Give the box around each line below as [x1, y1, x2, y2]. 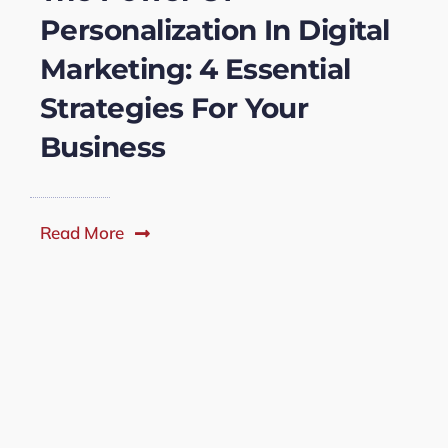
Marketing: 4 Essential [39, 52, 351, 87]
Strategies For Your [39, 91, 309, 126]
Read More [39, 222, 124, 244]
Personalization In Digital [39, 13, 390, 48]
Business [39, 130, 166, 165]
